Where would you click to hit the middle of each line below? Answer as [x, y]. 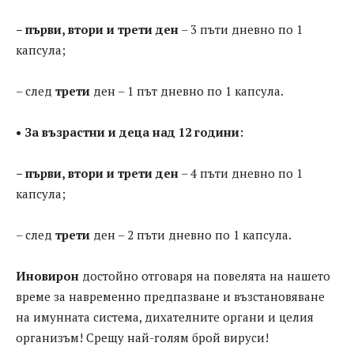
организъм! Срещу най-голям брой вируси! [142, 338]
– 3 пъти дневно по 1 [241, 30]
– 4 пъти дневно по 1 [241, 173]
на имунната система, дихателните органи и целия [165, 317]
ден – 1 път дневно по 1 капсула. [187, 91]
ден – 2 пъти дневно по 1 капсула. [191, 235]
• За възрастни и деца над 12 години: [130, 132]
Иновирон [47, 276]
